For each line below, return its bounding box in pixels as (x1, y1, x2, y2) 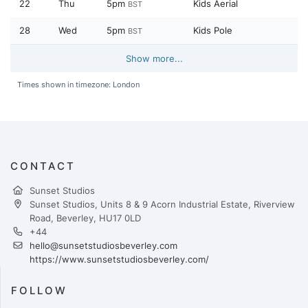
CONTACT (10, 159, 76, 173)
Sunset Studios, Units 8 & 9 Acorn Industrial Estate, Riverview (30, 199, 295, 210)
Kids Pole (193, 25, 232, 36)
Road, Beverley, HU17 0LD (30, 212, 141, 224)
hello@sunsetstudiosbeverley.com (30, 240, 177, 252)
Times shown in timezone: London (17, 80, 140, 90)
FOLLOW (11, 284, 67, 298)
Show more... (125, 53, 183, 65)
